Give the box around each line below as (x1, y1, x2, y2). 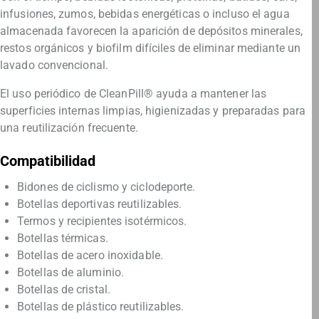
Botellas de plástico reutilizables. (17, 300, 184, 314)
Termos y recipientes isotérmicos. (17, 214, 187, 229)
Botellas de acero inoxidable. (17, 249, 163, 263)
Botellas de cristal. (17, 283, 110, 297)
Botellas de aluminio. (17, 266, 125, 280)
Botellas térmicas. (17, 231, 108, 246)
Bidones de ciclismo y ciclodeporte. (17, 180, 196, 194)
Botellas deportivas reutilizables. (17, 197, 182, 211)
